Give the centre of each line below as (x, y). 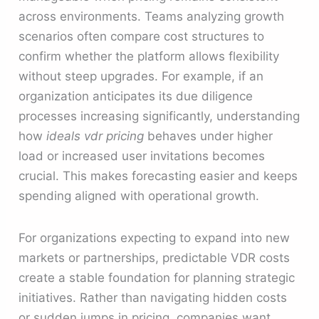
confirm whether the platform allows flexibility (149, 56)
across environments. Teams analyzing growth (152, 16)
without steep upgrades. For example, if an (141, 76)
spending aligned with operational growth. (139, 195)
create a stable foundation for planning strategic (157, 278)
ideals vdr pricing (95, 136)
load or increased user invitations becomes (142, 156)
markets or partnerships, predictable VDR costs (155, 258)
